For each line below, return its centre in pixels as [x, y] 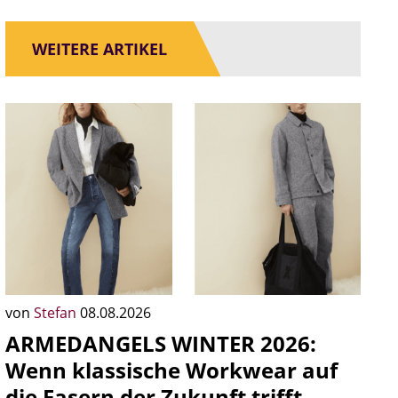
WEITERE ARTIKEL [99, 49]
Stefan [57, 313]
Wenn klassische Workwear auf [171, 370]
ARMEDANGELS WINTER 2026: [161, 343]
